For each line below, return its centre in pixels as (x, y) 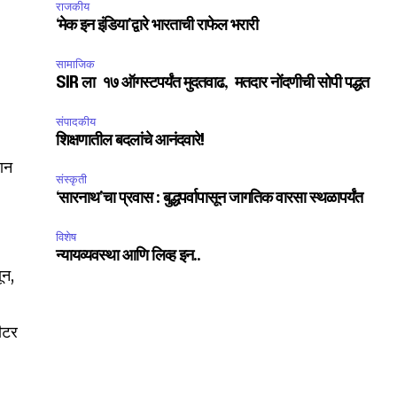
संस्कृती (72, 179)
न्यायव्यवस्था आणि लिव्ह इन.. (128, 256)
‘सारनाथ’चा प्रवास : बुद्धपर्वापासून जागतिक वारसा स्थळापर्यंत (210, 198)
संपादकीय (76, 122)
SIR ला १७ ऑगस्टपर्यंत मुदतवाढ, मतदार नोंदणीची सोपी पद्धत (214, 83)
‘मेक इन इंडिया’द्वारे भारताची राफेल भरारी (157, 26)
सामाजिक (76, 64)
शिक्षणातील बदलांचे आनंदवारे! (130, 141)
